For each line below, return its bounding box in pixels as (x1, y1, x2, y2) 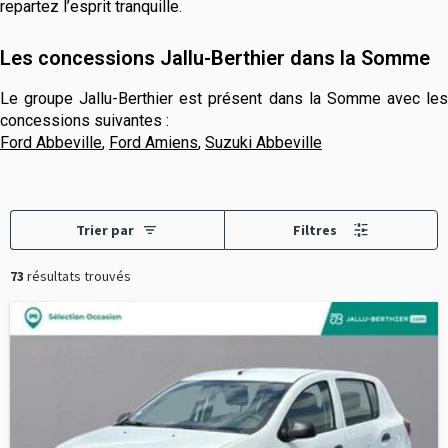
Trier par (76, 221, 135, 239)
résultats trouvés (24, 267, 131, 285)
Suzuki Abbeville (205, 133, 322, 152)
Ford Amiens (109, 133, 198, 152)
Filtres (292, 221, 337, 239)
